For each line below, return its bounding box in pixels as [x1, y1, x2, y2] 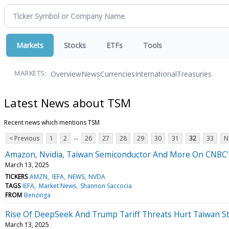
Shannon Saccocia [80, 181, 132, 190]
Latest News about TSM [4, 95, 131, 110]
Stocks [64, 40, 86, 50]
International [135, 68, 177, 79]
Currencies [100, 68, 135, 79]
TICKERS [5, 172, 28, 181]
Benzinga [24, 190, 51, 199]
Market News [38, 181, 76, 190]
